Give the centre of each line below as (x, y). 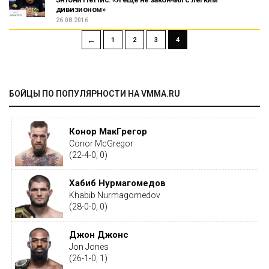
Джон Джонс (98, 234)
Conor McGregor (101, 143)
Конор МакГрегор (108, 131)
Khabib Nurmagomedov (114, 195)
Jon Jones (89, 246)
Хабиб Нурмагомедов (117, 183)
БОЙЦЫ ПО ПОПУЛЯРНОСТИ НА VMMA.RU (95, 93)
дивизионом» (81, 9)
